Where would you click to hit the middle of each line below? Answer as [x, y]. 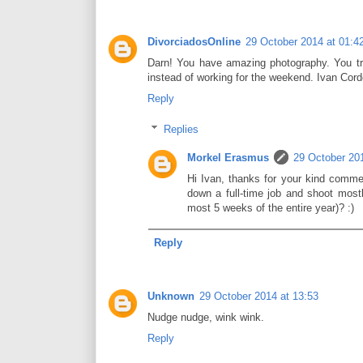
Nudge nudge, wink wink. [206, 317]
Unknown [171, 296]
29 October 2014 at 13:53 [259, 296]
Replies [181, 130]
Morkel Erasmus [228, 158]
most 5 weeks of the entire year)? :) [271, 208]
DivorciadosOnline [194, 41]
